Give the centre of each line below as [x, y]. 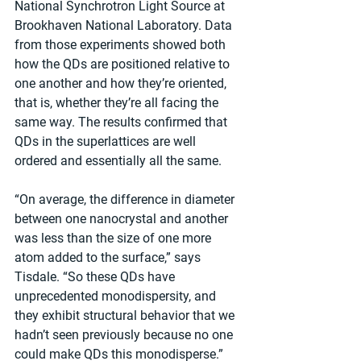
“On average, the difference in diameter [126, 200]
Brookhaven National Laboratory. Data [125, 26]
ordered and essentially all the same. [118, 161]
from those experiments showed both [122, 45]
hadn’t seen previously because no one [125, 335]
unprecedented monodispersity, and [117, 297]
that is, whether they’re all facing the [118, 103]
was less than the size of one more [114, 239]
